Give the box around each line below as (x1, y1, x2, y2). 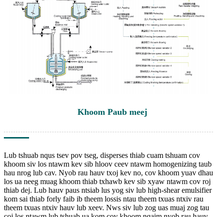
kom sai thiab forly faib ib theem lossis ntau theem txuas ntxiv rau (4, 195, 203, 203)
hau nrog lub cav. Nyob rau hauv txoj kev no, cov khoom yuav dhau (4, 169, 213, 177)
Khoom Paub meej (77, 107, 147, 117)
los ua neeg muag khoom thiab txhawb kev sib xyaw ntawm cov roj (4, 177, 211, 186)
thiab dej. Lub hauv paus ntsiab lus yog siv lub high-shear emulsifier (4, 186, 212, 195)
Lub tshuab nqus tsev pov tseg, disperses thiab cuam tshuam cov (4, 151, 200, 160)
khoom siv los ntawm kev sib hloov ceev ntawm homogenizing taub (4, 160, 212, 169)
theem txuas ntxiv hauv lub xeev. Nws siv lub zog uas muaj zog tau (4, 203, 209, 212)
